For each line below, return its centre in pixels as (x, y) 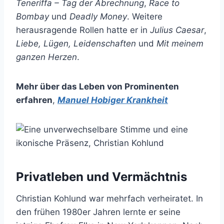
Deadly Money (98, 17)
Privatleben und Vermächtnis (101, 177)
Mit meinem (180, 44)
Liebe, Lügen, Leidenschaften (76, 44)
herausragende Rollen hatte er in (83, 30)
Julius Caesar (177, 30)
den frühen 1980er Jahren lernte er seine (98, 212)
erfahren (34, 100)
